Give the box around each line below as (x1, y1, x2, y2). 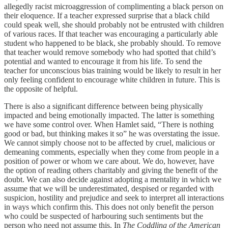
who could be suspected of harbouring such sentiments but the (4, 211, 203, 220)
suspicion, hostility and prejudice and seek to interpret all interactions (4, 193, 224, 202)
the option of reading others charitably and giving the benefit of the (4, 165, 218, 175)
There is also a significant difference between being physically (4, 101, 203, 110)
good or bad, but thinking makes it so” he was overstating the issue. (4, 129, 220, 138)
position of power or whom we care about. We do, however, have (4, 156, 214, 165)
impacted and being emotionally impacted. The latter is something (4, 110, 214, 120)
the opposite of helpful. (4, 84, 78, 93)
